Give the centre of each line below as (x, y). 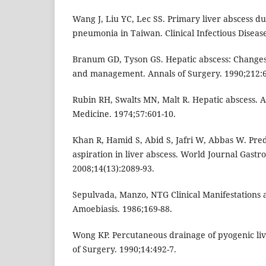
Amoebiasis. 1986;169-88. (122, 209)
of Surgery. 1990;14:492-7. (124, 249)
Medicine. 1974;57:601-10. (124, 114)
